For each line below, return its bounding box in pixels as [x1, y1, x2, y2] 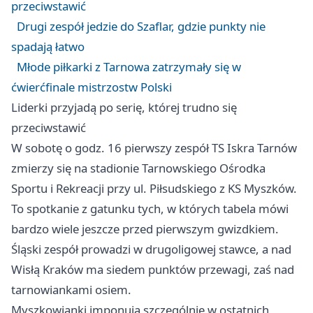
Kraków [43, 261, 83, 278]
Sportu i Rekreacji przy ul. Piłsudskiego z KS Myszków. [11, 180, 297, 197]
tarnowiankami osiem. [11, 282, 131, 298]
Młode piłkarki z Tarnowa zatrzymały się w [17, 59, 241, 75]
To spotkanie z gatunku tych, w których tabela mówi [11, 201, 289, 217]
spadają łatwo [11, 38, 85, 55]
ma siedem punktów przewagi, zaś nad [83, 261, 294, 278]
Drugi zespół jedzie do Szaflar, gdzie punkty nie [17, 18, 265, 35]
